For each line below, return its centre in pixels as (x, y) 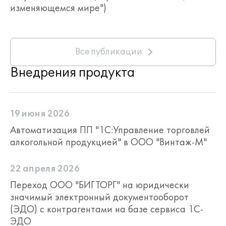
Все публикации (108, 52)
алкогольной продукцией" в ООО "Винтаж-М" (108, 142)
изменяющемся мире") (58, 8)
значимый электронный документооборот (99, 197)
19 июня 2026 (40, 114)
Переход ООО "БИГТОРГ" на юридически (100, 185)
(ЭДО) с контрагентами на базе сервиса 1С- (107, 209)
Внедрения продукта (72, 73)
